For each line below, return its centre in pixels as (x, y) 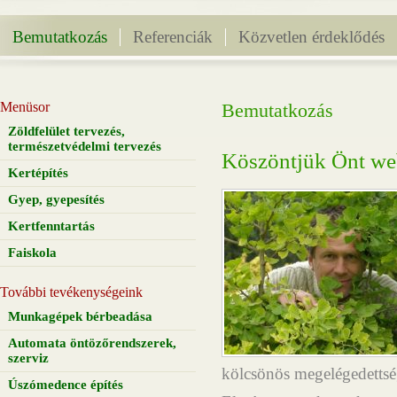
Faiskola (33, 253)
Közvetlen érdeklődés (311, 37)
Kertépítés (39, 173)
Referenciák (173, 37)
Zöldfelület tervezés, (67, 131)
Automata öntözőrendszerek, (93, 343)
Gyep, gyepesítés (57, 199)
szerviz (29, 358)
